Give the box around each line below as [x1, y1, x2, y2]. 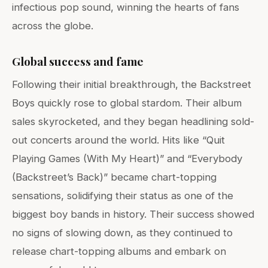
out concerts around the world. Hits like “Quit [12, 134, 225, 147]
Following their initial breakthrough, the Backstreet [12, 78, 251, 91]
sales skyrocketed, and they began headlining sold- [12, 115, 254, 128]
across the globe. [12, 20, 93, 32]
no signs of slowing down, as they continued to [12, 227, 233, 239]
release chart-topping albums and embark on [12, 245, 226, 258]
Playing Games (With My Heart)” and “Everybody [12, 153, 242, 165]
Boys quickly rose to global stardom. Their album [12, 97, 242, 109]
